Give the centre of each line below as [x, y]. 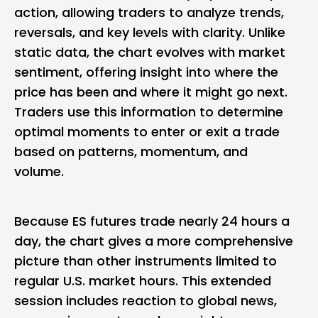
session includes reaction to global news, [146, 301]
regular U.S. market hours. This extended [143, 281]
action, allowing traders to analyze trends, [149, 12]
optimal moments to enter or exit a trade [147, 132]
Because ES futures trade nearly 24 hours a [152, 221]
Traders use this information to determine [149, 112]
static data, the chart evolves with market [150, 52]
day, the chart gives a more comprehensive [154, 241]
